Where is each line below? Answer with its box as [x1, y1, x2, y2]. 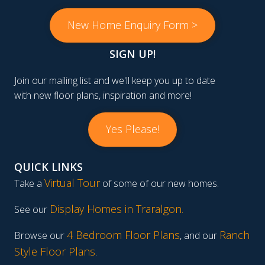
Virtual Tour [44, 176, 100, 190]
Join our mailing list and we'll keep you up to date [14, 74, 215, 88]
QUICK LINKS [14, 160, 83, 174]
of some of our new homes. [100, 177, 219, 190]
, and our [180, 229, 219, 243]
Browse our [14, 229, 67, 243]
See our [14, 203, 50, 216]
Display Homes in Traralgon [50, 202, 182, 216]
